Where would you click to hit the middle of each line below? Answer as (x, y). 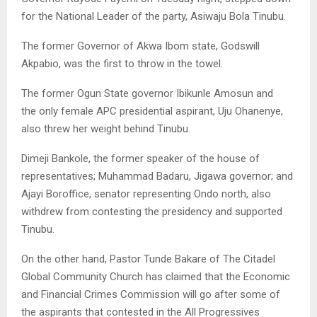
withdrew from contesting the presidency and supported (152, 211)
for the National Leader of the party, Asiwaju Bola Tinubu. (154, 16)
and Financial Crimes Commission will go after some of (151, 294)
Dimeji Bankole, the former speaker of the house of (140, 158)
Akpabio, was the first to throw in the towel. (122, 63)
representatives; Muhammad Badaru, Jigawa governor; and (157, 176)
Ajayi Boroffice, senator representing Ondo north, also (146, 194)
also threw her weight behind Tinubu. (106, 128)
